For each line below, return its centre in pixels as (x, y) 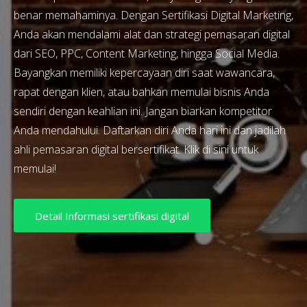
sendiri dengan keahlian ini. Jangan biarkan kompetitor (143, 111)
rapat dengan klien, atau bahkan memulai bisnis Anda (142, 92)
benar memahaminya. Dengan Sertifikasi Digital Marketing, (153, 15)
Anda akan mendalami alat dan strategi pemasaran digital (152, 34)
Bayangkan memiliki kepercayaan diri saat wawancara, (144, 73)
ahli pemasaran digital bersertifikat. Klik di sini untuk (136, 149)
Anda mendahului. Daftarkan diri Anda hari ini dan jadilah (150, 130)
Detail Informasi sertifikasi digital (112, 216)
